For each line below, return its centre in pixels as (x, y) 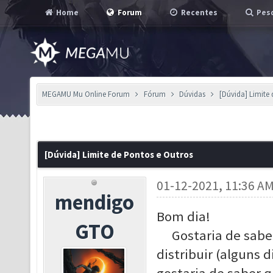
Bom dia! (185, 216)
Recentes (198, 12)
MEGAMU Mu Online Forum (86, 94)
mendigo (95, 202)
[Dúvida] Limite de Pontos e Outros (119, 154)
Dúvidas (193, 94)
